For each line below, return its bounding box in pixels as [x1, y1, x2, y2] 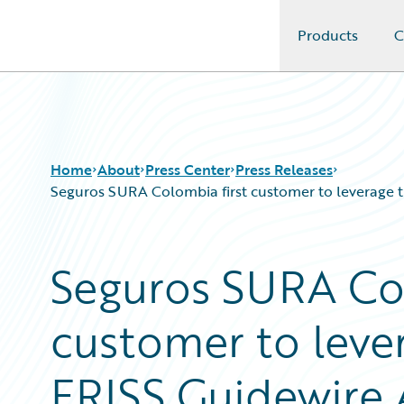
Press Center [145, 159, 230, 180]
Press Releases [235, 159, 333, 180]
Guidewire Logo [35, 35, 140, 57]
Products [297, 24, 358, 46]
